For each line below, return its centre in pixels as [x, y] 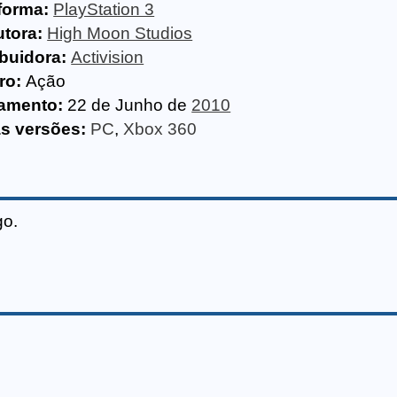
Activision [108, 57]
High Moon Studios [120, 33]
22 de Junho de [128, 105]
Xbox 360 [160, 129]
